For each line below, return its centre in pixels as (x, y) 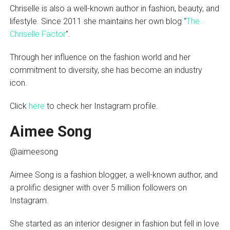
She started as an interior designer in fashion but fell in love (114, 224)
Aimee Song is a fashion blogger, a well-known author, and (113, 175)
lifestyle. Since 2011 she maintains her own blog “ (98, 22)
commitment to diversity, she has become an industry (106, 70)
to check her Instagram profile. (102, 106)
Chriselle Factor (37, 34)
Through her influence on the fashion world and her (100, 57)
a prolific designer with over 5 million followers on (98, 188)
